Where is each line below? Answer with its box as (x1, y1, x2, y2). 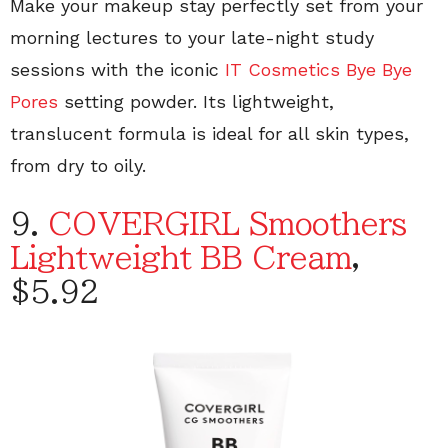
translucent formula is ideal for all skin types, (10, 123, 409, 145)
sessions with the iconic (10, 59, 225, 81)
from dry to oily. (10, 155, 146, 177)
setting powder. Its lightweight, (58, 91, 334, 113)
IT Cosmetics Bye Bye (225, 59, 412, 81)
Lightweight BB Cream (10, 243, 352, 274)
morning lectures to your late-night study (10, 27, 374, 49)
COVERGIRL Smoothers (48, 209, 407, 240)
